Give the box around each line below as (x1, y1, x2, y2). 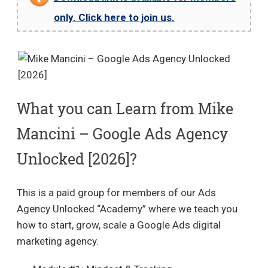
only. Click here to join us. (53, 11, 175, 23)
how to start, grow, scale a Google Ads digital (16, 218, 221, 231)
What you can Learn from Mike (16, 98, 233, 118)
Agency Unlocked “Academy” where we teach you (16, 202, 237, 215)
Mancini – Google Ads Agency (16, 123, 228, 144)
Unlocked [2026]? (16, 148, 137, 169)
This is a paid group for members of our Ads (16, 186, 216, 199)
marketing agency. (16, 234, 99, 247)
